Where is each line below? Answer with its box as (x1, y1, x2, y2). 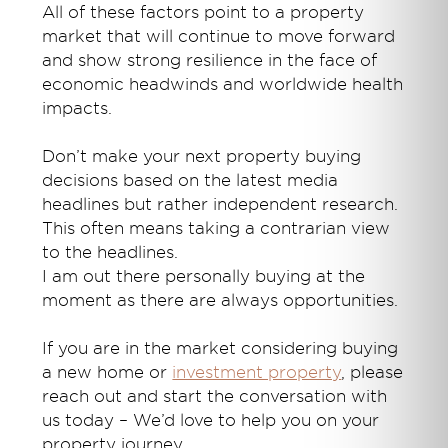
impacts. (42, 98, 113, 118)
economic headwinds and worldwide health (42, 74, 404, 94)
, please (341, 362, 404, 382)
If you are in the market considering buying (42, 338, 399, 358)
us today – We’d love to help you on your (42, 410, 380, 430)
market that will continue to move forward (42, 26, 396, 46)
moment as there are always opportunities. (42, 290, 399, 310)
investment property (172, 362, 342, 382)
